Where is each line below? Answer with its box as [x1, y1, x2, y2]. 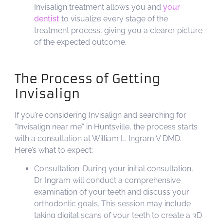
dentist [34, 14, 59, 23]
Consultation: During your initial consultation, [34, 164, 193, 174]
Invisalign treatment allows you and [34, 2, 163, 12]
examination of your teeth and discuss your [34, 187, 189, 197]
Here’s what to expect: [15, 145, 93, 155]
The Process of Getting [15, 71, 160, 87]
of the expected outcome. [34, 37, 127, 47]
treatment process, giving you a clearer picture [34, 25, 202, 35]
